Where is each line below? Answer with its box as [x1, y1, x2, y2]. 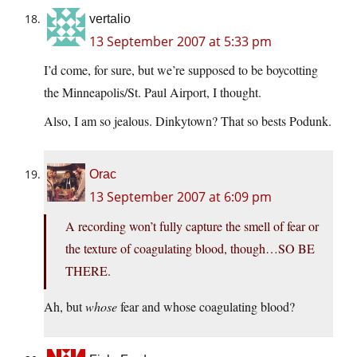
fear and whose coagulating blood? [117, 298, 295, 316]
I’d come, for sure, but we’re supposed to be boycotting [44, 61, 318, 79]
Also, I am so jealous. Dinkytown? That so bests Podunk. [44, 112, 331, 130]
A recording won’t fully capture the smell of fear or [65, 218, 319, 235]
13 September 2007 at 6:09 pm [89, 188, 272, 206]
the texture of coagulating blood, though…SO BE [65, 240, 315, 257]
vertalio [89, 12, 131, 26]
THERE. [65, 262, 111, 280]
